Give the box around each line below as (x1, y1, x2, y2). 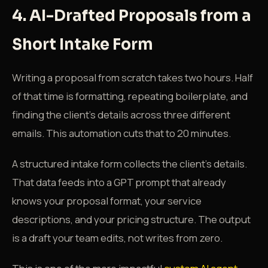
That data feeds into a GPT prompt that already (12, 175, 226, 189)
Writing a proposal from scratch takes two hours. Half (12, 71, 253, 84)
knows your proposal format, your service (12, 194, 202, 208)
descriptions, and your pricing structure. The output (12, 212, 251, 226)
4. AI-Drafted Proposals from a (12, 6, 251, 25)
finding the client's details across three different (12, 108, 230, 121)
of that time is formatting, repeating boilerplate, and (12, 89, 248, 103)
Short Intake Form (12, 35, 153, 54)
